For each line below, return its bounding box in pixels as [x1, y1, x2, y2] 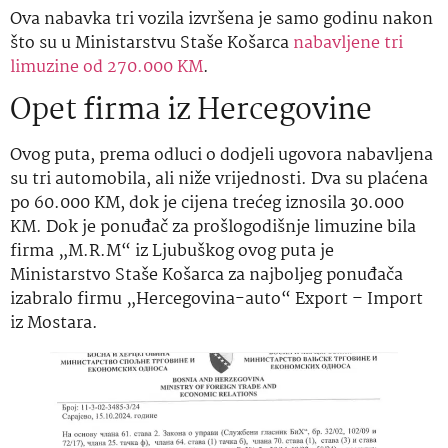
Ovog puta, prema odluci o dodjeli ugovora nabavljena [10, 141, 433, 169]
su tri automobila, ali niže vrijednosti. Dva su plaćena [10, 165, 428, 193]
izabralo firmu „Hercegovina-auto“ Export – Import [10, 285, 423, 313]
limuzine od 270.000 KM [10, 54, 203, 82]
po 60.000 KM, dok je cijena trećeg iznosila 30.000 [10, 189, 404, 217]
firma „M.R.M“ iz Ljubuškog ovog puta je [10, 237, 334, 265]
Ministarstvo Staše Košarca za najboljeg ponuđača [10, 261, 403, 289]
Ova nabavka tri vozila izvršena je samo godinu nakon [10, 6, 433, 34]
